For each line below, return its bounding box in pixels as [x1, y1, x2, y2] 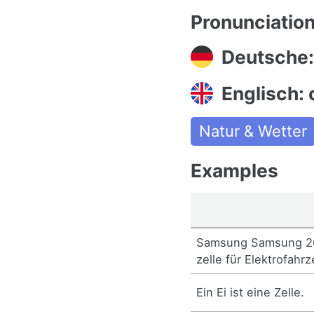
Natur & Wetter [199, 122, 307, 140]
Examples [191, 159, 278, 182]
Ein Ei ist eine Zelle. [196, 285, 305, 300]
